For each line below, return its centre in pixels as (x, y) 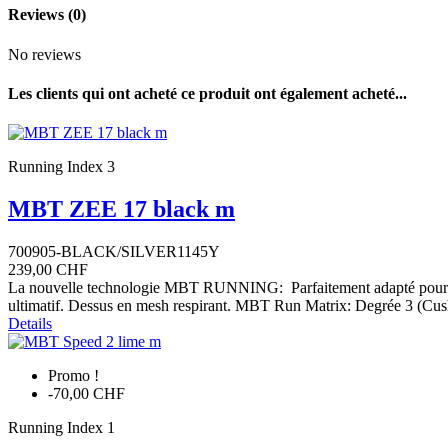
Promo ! (73, 375)
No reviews (44, 54)
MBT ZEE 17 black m (121, 208)
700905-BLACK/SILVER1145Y (114, 251)
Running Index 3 (61, 167)
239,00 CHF (48, 269)
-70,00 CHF (86, 393)
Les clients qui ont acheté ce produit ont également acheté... (207, 93)
